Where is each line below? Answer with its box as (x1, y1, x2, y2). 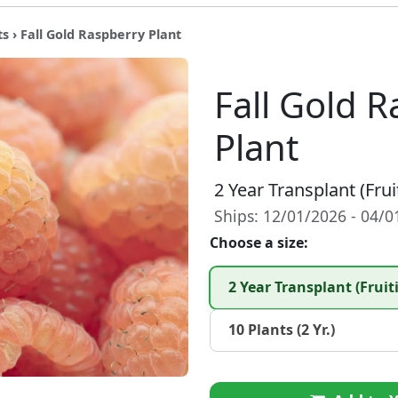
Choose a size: (209, 232, 308, 252)
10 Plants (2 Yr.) (227, 320, 335, 340)
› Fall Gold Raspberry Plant (8, 25, 181, 43)
